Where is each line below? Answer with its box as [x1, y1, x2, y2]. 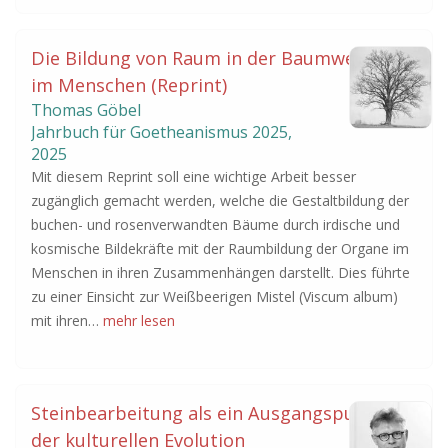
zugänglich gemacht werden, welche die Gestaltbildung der [31, 191, 409, 210]
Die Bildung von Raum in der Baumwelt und [31, 46, 406, 70]
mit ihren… [31, 311, 103, 330]
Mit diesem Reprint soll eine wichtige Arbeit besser [31, 167, 356, 186]
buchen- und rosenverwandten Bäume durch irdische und [31, 215, 400, 234]
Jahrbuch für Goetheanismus [31, 121, 252, 143]
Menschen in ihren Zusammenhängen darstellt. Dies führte [31, 263, 410, 282]
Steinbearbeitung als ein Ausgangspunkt [31, 401, 384, 425]
